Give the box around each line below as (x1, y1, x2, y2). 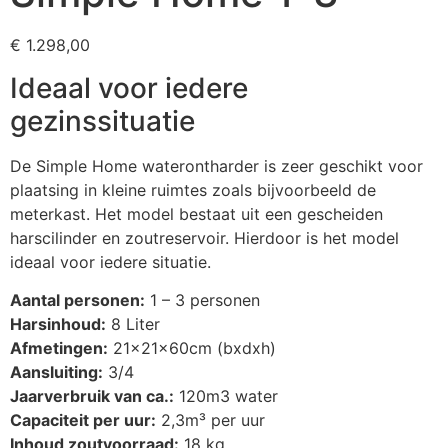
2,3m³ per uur (156, 410, 265, 431)
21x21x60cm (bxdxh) (108, 338, 276, 359)
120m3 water (174, 386, 278, 407)
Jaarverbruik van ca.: (10, 386, 174, 407)
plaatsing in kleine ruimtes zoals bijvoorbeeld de (10, 179, 376, 200)
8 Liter (106, 314, 160, 335)
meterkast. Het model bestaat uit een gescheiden (10, 203, 383, 224)
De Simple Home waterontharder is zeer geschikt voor (10, 155, 423, 176)
